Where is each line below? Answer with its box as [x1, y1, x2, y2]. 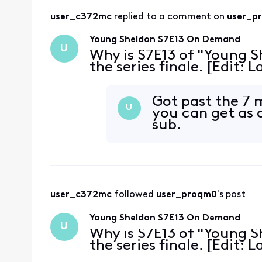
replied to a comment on [113, 12, 227, 22]
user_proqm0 [156, 190, 217, 200]
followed [113, 190, 156, 200]
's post [216, 190, 246, 200]
